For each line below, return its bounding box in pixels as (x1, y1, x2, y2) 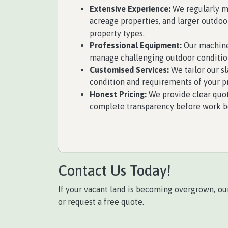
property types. (90, 28, 145, 38)
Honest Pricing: (90, 89, 147, 99)
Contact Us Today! (58, 162, 171, 179)
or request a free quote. (58, 197, 144, 206)
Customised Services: (90, 65, 169, 74)
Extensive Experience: (90, 4, 170, 13)
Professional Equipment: (90, 40, 182, 50)
